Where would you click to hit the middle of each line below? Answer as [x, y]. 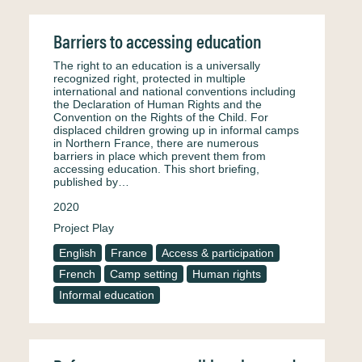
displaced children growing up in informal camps [176, 130]
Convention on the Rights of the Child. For [161, 117]
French [77, 274]
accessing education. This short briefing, [156, 169]
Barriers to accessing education [158, 41]
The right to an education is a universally [157, 65]
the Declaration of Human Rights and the [158, 104]
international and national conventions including [175, 91]
